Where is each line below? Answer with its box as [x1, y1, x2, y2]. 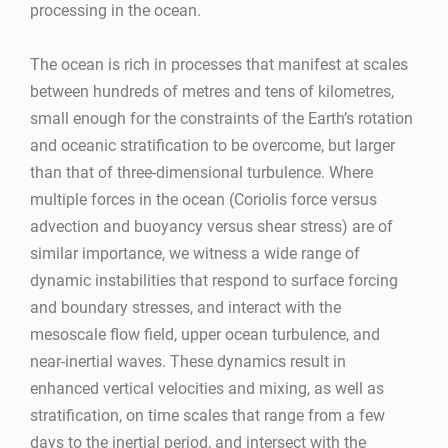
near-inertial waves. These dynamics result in [30, 352, 346, 371]
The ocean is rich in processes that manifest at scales [30, 55, 408, 74]
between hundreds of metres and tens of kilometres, [30, 82, 394, 101]
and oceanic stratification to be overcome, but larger [30, 136, 395, 155]
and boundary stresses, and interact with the [30, 298, 341, 317]
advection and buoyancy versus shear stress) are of [30, 217, 393, 236]
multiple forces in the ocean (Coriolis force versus [30, 190, 377, 209]
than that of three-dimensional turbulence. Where [30, 163, 373, 182]
